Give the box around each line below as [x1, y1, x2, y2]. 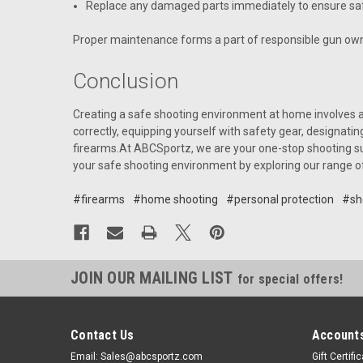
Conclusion [72, 68, 178, 93]
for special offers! [237, 271, 344, 287]
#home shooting [132, 192, 218, 206]
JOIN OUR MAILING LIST [70, 267, 237, 288]
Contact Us [70, 327, 135, 343]
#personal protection [225, 192, 334, 206]
